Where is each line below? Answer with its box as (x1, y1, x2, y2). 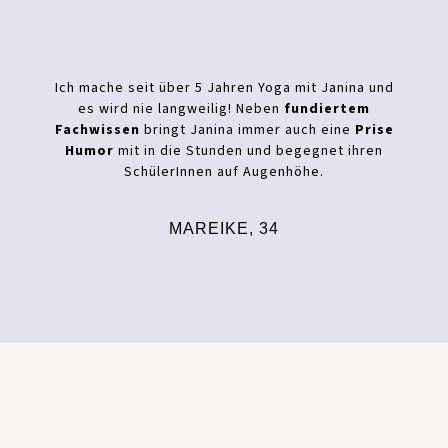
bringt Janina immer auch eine (139, 120, 355, 141)
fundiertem (284, 99, 370, 120)
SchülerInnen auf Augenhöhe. (124, 162, 324, 183)
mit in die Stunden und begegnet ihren (114, 141, 383, 162)
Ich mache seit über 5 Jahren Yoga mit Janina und (54, 78, 394, 99)
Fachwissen (54, 120, 140, 141)
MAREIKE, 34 (169, 220, 279, 238)
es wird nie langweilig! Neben (78, 99, 284, 120)
